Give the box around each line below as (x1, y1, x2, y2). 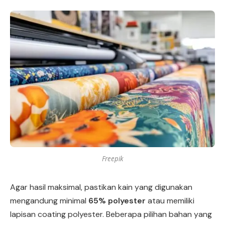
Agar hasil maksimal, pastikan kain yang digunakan (10, 181, 192, 192)
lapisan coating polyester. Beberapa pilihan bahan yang (10, 208, 212, 219)
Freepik (101, 154, 124, 163)
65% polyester (88, 195, 146, 206)
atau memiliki (146, 195, 194, 206)
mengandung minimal (10, 195, 88, 206)
